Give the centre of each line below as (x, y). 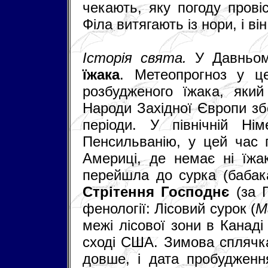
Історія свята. (139, 57)
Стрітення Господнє (156, 191)
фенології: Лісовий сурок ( (169, 208)
